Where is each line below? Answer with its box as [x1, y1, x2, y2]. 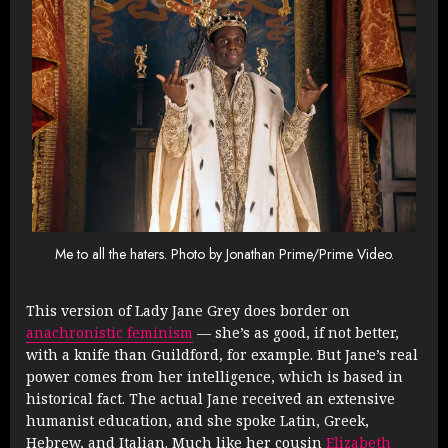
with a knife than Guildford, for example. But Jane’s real [26, 345, 418, 365]
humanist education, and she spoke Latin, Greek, [26, 411, 369, 431]
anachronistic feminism [26, 323, 193, 343]
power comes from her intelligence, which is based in [26, 367, 403, 387]
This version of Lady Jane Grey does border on [26, 301, 350, 321]
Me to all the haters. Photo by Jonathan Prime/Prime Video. [54, 243, 394, 264]
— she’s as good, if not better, [193, 323, 399, 343]
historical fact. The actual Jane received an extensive [26, 389, 395, 409]
